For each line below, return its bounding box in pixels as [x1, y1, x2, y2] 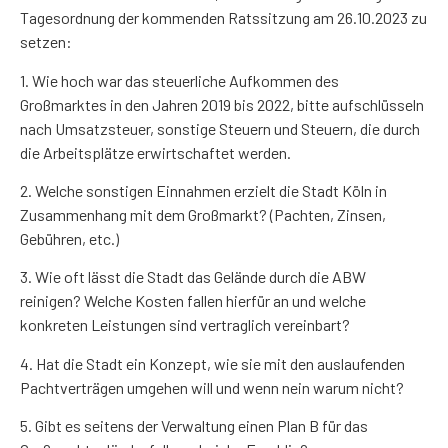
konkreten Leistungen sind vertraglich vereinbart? [20, 315, 350, 335]
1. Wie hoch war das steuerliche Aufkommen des [20, 70, 339, 90]
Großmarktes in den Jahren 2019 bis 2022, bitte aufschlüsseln [20, 94, 424, 114]
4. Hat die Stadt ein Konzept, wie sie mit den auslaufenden [20, 353, 405, 373]
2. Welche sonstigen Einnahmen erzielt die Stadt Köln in [20, 180, 387, 200]
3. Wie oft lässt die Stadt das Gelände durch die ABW [20, 267, 366, 287]
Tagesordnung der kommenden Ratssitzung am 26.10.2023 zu [20, 8, 427, 28]
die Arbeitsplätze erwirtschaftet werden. [20, 142, 291, 162]
